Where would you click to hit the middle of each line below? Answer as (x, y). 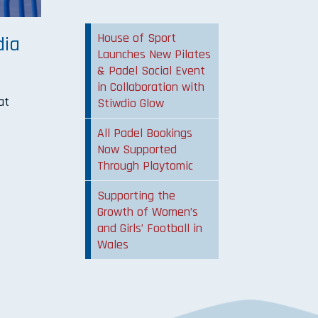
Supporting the (137, 196)
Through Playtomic (146, 166)
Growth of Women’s (148, 212)
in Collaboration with (151, 87)
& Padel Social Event (152, 71)
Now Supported (137, 150)
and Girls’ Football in (150, 229)
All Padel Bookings (145, 133)
